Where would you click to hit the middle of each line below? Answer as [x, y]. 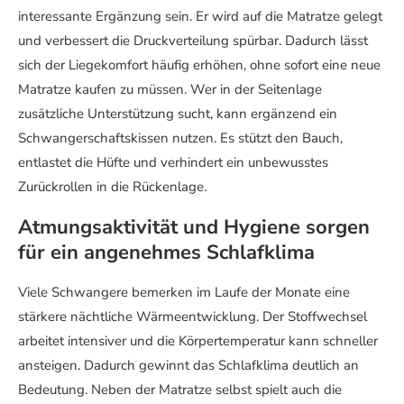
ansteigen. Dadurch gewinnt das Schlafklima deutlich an [188, 365]
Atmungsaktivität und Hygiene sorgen [194, 227]
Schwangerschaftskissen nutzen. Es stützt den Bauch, [180, 138]
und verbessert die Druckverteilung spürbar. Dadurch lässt [193, 41]
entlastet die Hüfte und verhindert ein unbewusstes [173, 162]
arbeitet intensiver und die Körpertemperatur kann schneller [198, 341]
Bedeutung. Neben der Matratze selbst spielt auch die [180, 390]
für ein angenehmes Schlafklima [166, 252]
